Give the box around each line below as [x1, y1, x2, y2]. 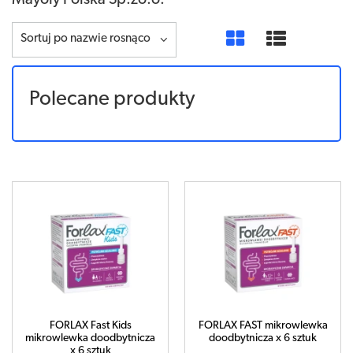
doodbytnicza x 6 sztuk [209, 333, 317, 344]
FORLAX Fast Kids [49, 320, 132, 332]
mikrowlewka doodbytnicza [25, 333, 155, 344]
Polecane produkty [29, 89, 195, 110]
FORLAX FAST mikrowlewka [198, 320, 328, 332]
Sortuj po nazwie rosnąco [20, 32, 150, 45]
